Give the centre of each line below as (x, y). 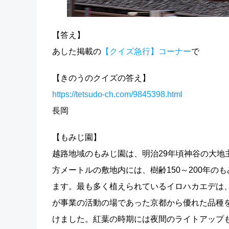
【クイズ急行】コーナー (146, 51)
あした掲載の (77, 51)
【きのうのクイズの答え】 (101, 78)
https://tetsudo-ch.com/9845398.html (117, 94)
